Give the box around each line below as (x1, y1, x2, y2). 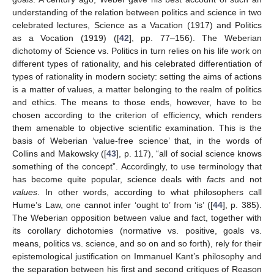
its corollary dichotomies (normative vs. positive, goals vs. (12, 225, 262, 235)
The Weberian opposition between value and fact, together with (12, 212, 262, 223)
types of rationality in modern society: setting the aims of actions (12, 71, 262, 81)
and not (225, 174, 262, 184)
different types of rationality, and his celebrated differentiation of (12, 58, 262, 68)
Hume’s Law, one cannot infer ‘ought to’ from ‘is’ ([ (12, 199, 213, 210)
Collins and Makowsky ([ (12, 148, 107, 158)
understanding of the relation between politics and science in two (12, 7, 262, 17)
